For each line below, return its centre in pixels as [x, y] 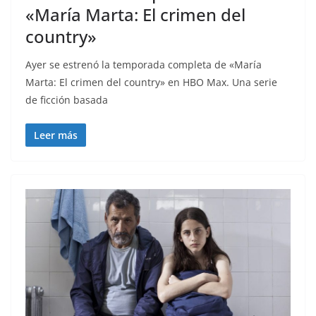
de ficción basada [67, 100]
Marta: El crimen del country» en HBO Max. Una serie [151, 83]
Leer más [56, 135]
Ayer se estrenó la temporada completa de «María [144, 65]
